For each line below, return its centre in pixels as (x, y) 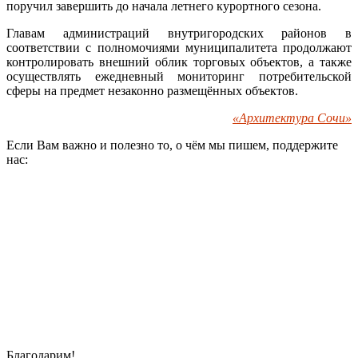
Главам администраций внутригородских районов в (179, 33)
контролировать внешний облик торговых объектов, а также (179, 62)
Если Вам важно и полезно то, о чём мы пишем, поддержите (172, 145)
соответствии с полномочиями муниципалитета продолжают (179, 47)
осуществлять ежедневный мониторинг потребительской (179, 76)
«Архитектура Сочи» (292, 117)
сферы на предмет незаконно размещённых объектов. (152, 90)
